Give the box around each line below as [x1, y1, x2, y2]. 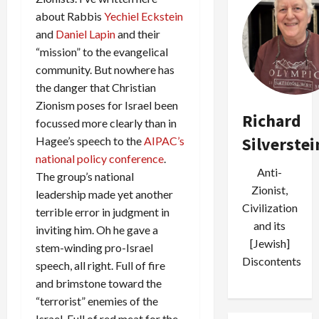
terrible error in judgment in [36, 205, 169, 219]
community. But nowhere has [36, 63, 174, 76]
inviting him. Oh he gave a [36, 223, 158, 236]
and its [253, 219, 286, 232]
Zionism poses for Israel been [36, 98, 178, 112]
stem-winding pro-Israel [36, 241, 153, 254]
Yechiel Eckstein [104, 9, 183, 23]
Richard [241, 110, 301, 132]
